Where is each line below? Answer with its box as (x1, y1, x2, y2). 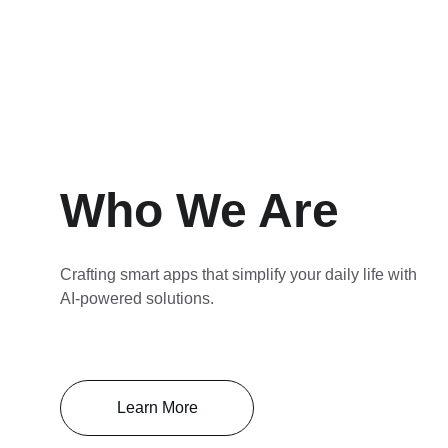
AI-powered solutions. (60, 290, 214, 307)
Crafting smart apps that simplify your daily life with (60, 266, 421, 283)
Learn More (116, 399, 198, 416)
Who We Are (60, 184, 339, 237)
